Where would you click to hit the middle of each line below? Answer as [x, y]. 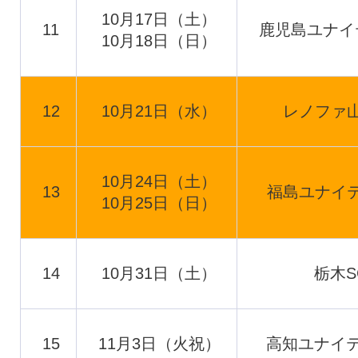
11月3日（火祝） [159, 344]
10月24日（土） [159, 181]
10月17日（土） [159, 19]
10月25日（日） [159, 203]
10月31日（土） [159, 273]
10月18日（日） [159, 41]
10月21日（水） [159, 111]
